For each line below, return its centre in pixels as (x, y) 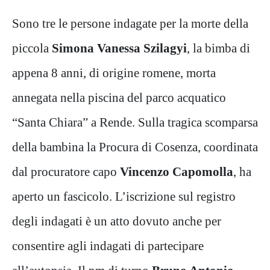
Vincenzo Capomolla (175, 171)
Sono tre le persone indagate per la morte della (130, 23)
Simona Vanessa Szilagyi (119, 48)
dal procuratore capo (64, 171)
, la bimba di (218, 48)
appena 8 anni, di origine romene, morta (114, 72)
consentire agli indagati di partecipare (108, 245)
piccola (32, 48)
